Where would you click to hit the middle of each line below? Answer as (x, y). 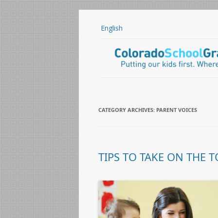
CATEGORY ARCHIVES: (127, 110)
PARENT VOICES (177, 110)
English (112, 28)
